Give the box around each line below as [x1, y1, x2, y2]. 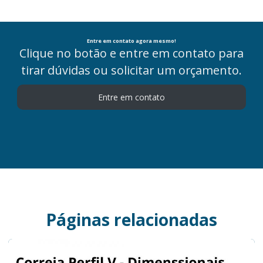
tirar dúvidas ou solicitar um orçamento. [21, 62, 242, 79]
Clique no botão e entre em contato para [19, 45, 244, 62]
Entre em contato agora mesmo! [87, 37, 176, 45]
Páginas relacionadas [46, 208, 217, 231]
